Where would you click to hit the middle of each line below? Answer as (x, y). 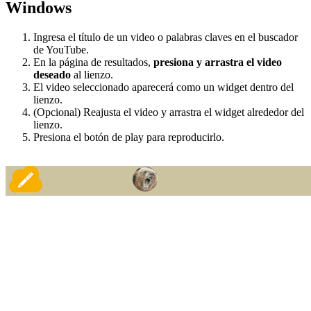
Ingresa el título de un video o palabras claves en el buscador (166, 37)
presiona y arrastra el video (218, 62)
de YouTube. (61, 49)
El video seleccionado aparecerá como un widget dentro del (163, 87)
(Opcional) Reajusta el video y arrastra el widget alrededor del (169, 112)
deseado (53, 74)
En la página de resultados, (93, 62)
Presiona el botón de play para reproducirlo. (129, 137)
